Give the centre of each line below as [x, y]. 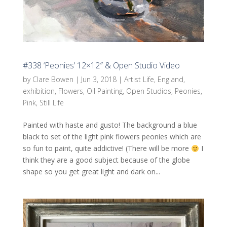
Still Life [51, 103]
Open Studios [148, 91]
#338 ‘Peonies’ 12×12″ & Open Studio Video [101, 66]
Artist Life [139, 80]
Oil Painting [104, 91]
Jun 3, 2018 [99, 80]
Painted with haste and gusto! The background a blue [110, 125]
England [170, 80]
